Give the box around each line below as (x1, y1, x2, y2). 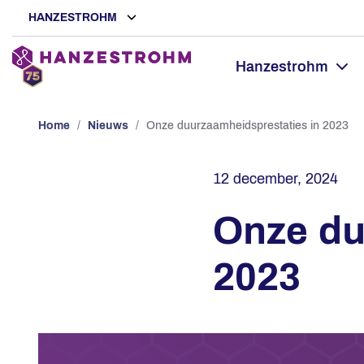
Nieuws (88, 119, 128, 132)
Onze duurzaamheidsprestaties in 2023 (146, 119, 349, 132)
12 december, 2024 (213, 171, 338, 187)
